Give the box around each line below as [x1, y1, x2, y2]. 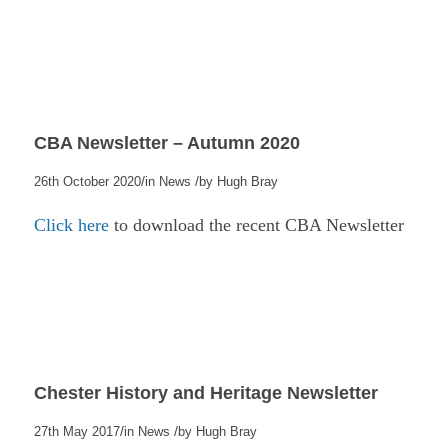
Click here [33, 215, 114, 236]
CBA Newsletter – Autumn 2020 [33, 133, 300, 154]
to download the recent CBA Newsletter [113, 215, 404, 236]
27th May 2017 [33, 425, 120, 440]
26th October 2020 [33, 175, 141, 190]
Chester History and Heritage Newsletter [33, 383, 378, 404]
